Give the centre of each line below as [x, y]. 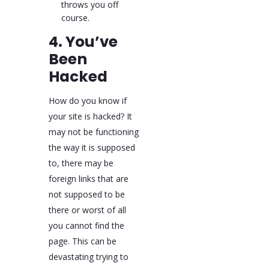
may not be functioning [93, 131]
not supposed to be [86, 194]
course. [75, 18]
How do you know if [87, 100]
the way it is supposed [92, 147]
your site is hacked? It [90, 116]
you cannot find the [86, 225]
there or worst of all [87, 210]
